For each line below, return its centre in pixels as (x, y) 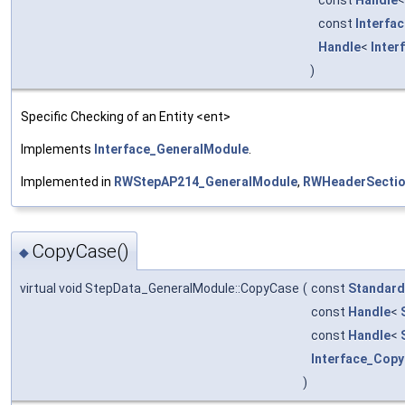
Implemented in (67, 181)
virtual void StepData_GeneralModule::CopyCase (160, 289)
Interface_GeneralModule (171, 149)
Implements (57, 149)
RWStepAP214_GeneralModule (206, 181)
